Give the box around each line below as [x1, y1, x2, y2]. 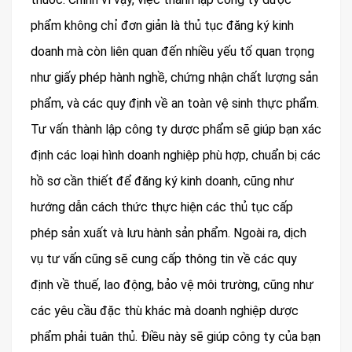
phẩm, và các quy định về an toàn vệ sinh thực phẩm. [31, 96, 319, 111]
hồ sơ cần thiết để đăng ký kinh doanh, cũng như [31, 174, 294, 189]
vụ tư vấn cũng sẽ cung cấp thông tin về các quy [31, 251, 297, 266]
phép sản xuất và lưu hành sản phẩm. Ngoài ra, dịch [31, 225, 306, 240]
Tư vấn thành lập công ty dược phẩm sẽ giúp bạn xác [31, 122, 321, 137]
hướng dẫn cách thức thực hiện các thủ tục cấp [31, 200, 293, 214]
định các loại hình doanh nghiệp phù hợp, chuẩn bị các [31, 148, 321, 163]
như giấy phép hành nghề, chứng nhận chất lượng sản [31, 70, 318, 85]
